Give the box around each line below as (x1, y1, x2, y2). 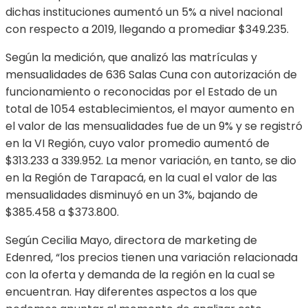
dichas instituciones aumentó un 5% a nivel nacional (5, 4, 283, 21)
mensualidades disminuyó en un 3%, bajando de (5, 187, 258, 203)
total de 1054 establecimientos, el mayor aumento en (5, 101, 294, 118)
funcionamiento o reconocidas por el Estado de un (5, 84, 277, 100)
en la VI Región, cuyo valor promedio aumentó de (5, 135, 269, 152)
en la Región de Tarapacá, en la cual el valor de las (5, 170, 277, 186)
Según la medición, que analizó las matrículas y (5, 49, 257, 66)
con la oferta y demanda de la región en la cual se (5, 267, 275, 283)
